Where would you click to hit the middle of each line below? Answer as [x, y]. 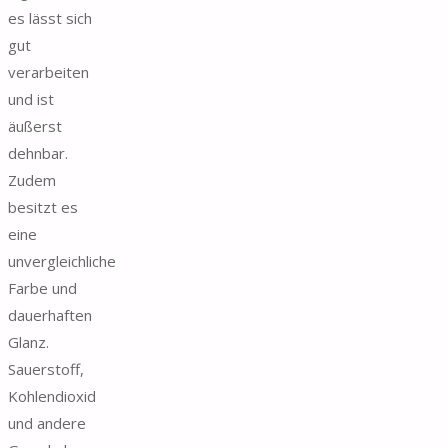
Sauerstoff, [46, 368]
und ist [31, 98]
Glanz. [28, 341]
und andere [47, 422]
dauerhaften [50, 314]
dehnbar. [38, 152]
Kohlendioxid [52, 395]
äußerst [35, 125]
